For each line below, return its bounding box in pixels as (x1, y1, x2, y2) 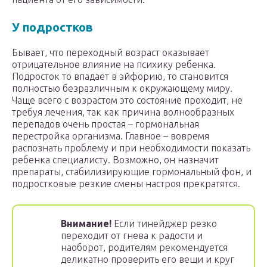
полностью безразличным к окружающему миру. (12, 83, 232, 94)
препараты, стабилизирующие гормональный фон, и (12, 166, 252, 178)
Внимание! (61, 218, 111, 229)
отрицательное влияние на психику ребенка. (12, 59, 216, 70)
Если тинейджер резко (111, 218, 217, 229)
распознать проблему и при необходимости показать (12, 142, 250, 154)
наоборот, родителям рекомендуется (61, 242, 228, 253)
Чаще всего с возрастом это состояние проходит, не (12, 95, 243, 106)
